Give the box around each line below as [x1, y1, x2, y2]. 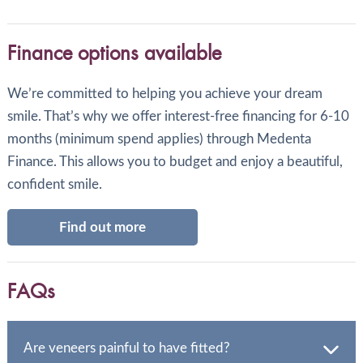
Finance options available [6, 40, 221, 66]
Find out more [58, 220, 146, 235]
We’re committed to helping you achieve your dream [6, 86, 322, 100]
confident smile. [6, 177, 102, 191]
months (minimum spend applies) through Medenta [6, 131, 311, 146]
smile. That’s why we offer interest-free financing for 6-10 [6, 109, 349, 123]
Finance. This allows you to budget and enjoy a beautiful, [6, 154, 343, 169]
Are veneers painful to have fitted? [23, 341, 230, 356]
